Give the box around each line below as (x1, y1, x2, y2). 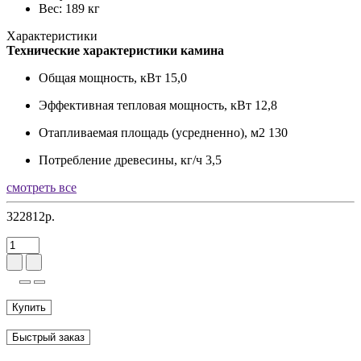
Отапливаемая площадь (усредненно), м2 (39, 125, 265, 139)
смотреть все (6, 180, 77, 194)
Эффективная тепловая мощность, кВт (39, 98, 251, 112)
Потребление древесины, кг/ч (39, 152, 202, 167)
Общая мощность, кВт (39, 70, 161, 85)
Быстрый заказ (12, 330, 85, 343)
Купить (12, 301, 46, 313)
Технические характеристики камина (6, 43, 224, 57)
